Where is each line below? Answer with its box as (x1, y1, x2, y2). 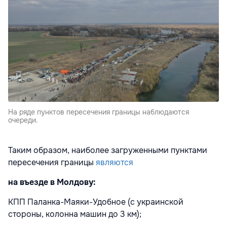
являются (96, 157, 133, 168)
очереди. (8, 116, 38, 125)
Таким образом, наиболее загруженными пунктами (8, 145, 207, 156)
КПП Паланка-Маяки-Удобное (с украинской (8, 197, 183, 208)
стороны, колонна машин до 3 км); (8, 209, 141, 220)
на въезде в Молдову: (8, 177, 96, 188)
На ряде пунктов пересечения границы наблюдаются (8, 107, 189, 117)
